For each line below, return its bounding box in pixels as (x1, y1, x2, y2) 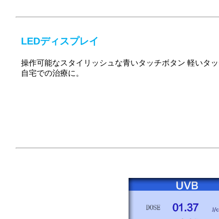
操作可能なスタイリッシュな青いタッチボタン (21, 59, 187, 67)
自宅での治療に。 (21, 69, 84, 78)
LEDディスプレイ (21, 36, 99, 47)
